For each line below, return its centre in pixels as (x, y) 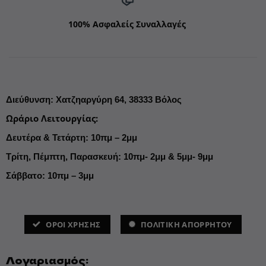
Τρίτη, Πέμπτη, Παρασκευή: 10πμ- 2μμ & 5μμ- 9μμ (109, 157)
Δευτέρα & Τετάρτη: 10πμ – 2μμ (71, 138)
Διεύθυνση (28, 100)
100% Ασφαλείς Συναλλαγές (127, 24)
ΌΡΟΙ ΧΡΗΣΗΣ (73, 224)
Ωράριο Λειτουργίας (50, 118)
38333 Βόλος (155, 100)
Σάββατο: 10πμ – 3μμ (50, 176)
